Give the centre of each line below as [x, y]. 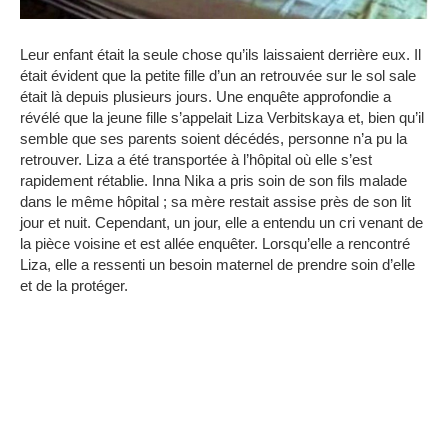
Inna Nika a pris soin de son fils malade [279, 180]
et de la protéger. [74, 285]
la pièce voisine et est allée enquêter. [139, 243]
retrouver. [53, 159]
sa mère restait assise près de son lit [291, 201]
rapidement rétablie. [84, 180]
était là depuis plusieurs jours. [116, 96]
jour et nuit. [55, 222]
